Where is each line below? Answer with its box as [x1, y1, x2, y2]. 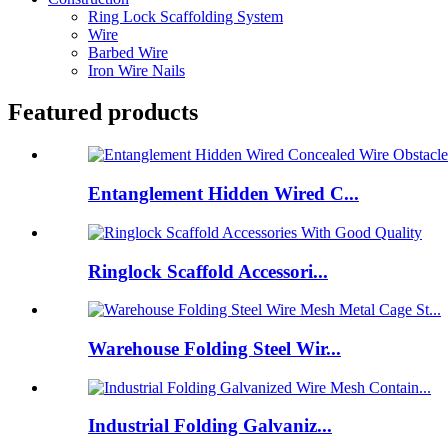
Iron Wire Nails [88, 61, 185, 79]
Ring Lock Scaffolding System [88, 7, 283, 25]
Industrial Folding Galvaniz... [88, 415, 332, 437]
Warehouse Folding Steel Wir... [88, 337, 341, 359]
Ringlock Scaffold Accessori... [88, 260, 328, 282]
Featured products [8, 99, 198, 126]
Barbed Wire [88, 43, 168, 61]
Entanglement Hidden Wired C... [88, 183, 359, 205]
